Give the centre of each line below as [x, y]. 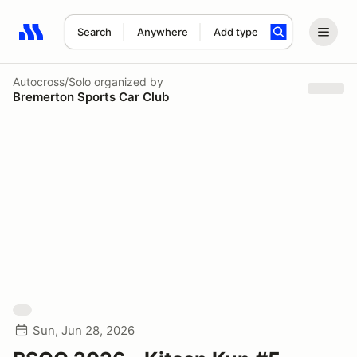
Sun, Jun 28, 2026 [84, 330]
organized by [127, 81]
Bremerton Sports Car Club [91, 96]
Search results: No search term [111, 41]
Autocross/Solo [52, 81]
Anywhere [162, 32]
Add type [235, 32]
